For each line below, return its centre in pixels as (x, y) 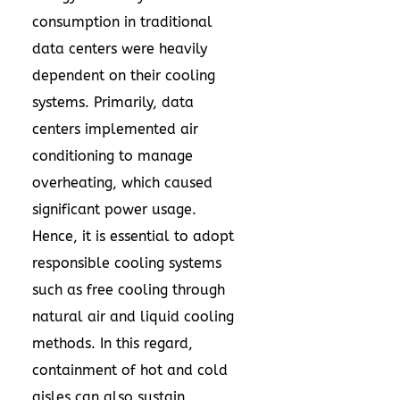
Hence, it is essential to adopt (133, 236)
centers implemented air (115, 129)
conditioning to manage (112, 156)
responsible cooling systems (127, 263)
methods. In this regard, (112, 343)
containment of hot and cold (130, 370)
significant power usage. (114, 209)
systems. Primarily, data (113, 102)
